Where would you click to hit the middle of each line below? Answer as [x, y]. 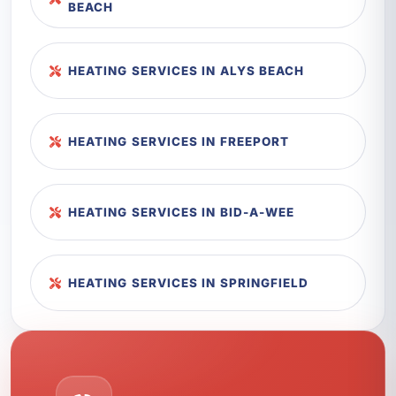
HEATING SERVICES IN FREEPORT [179, 142]
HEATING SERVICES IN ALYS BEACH [187, 71]
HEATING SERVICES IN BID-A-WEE [182, 213]
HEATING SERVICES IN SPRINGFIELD [189, 283]
